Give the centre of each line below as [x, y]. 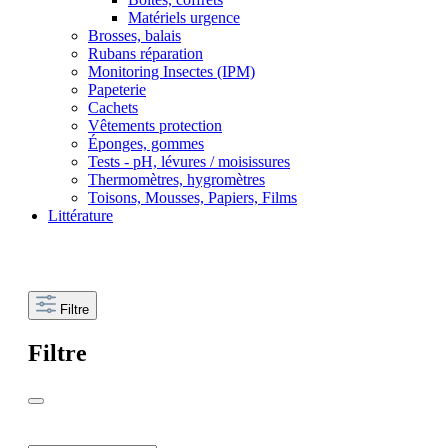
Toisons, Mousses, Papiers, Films [192, 198]
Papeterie [117, 90]
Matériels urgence [184, 18]
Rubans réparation [145, 54]
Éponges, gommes [146, 144]
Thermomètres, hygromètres [176, 180]
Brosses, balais [134, 36]
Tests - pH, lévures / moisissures [189, 162]
